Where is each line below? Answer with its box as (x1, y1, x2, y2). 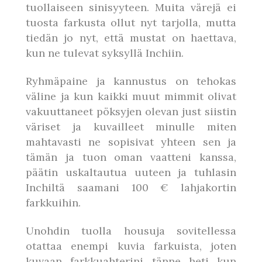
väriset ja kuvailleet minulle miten (26, 120, 236, 133)
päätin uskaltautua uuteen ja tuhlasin (26, 166, 236, 179)
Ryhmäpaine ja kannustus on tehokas (26, 74, 236, 88)
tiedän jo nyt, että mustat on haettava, (26, 31, 236, 44)
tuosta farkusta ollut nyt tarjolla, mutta (26, 16, 236, 29)
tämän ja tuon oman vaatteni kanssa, (26, 150, 236, 164)
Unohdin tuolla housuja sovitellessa (26, 224, 236, 237)
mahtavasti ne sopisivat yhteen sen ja (26, 135, 236, 149)
